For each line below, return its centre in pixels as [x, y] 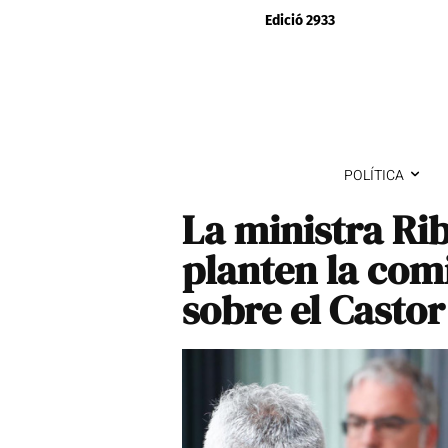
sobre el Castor [313, 309]
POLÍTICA [373, 175]
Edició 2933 [300, 20]
